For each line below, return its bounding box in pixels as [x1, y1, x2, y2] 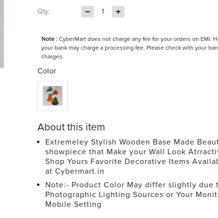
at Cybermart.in [45, 166, 105, 176]
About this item [37, 121, 105, 133]
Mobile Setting [45, 199, 102, 209]
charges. [41, 53, 64, 60]
